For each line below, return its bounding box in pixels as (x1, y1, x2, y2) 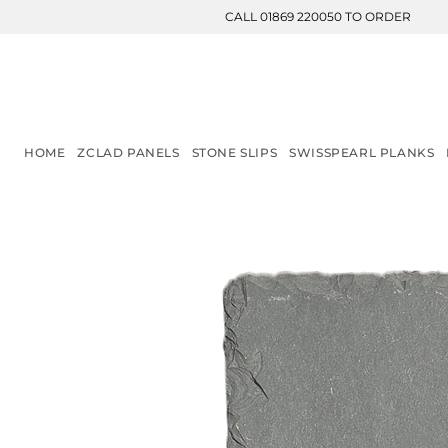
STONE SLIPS (191, 145, 278, 161)
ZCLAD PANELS (77, 145, 180, 161)
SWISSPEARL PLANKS (289, 145, 435, 161)
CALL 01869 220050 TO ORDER (225, 9, 411, 24)
